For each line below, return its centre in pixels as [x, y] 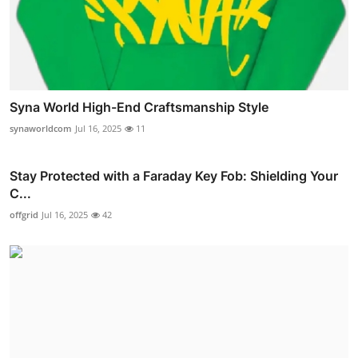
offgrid [24, 214]
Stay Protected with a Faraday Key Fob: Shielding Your [174, 175]
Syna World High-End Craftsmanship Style [139, 107]
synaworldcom [41, 128]
